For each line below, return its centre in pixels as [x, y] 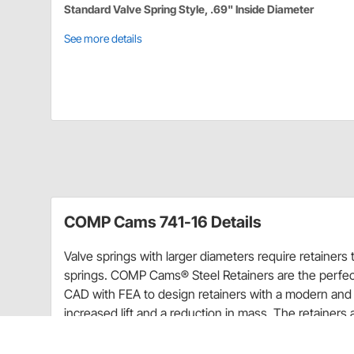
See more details [103, 38]
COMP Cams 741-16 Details [163, 222]
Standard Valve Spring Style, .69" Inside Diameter [189, 9]
